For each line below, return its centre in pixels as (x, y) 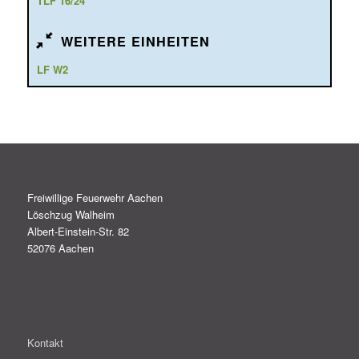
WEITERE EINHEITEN (135, 42)
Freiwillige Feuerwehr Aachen (95, 198)
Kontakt (45, 342)
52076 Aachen (60, 248)
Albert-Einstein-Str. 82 (78, 232)
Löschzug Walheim (71, 215)
